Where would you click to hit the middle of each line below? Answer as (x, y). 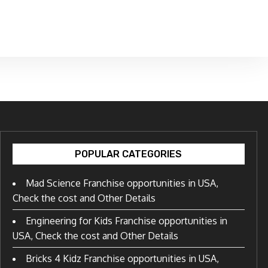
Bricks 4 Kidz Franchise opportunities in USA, (122, 258)
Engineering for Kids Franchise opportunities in (126, 220)
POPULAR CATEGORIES (129, 154)
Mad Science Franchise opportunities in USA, (122, 183)
